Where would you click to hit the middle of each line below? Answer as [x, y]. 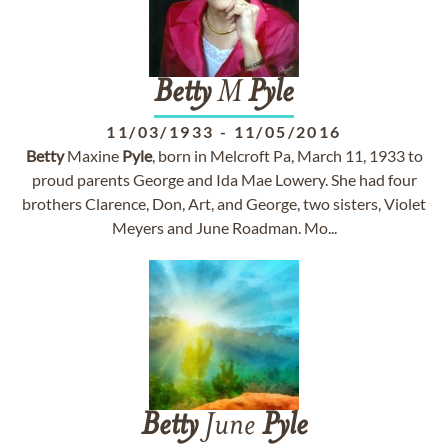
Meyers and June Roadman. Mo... [224, 227]
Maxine [92, 155]
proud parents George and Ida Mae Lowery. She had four [224, 179]
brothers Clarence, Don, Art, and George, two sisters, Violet [224, 203]
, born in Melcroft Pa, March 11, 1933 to [287, 155]
